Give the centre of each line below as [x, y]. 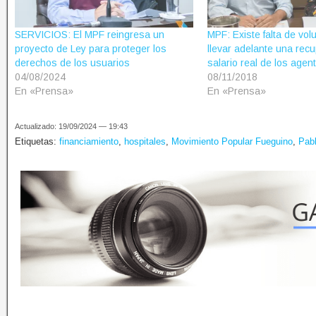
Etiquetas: [37, 142]
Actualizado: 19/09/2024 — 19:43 [71, 127]
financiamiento [89, 142]
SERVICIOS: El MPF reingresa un [90, 35]
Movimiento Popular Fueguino [232, 142]
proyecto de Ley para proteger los [91, 49]
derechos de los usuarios [72, 63]
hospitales [145, 142]
